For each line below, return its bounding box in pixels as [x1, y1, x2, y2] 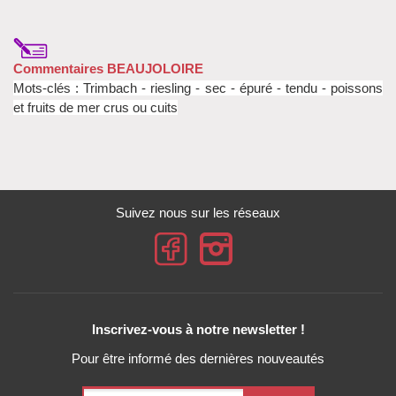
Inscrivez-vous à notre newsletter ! [91, 321, 305, 337]
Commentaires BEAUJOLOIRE [13, 60, 203, 76]
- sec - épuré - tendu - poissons [191, 80, 384, 95]
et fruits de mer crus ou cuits [13, 99, 178, 115]
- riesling [141, 80, 192, 95]
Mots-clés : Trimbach [13, 80, 142, 95]
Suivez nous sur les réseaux [116, 204, 280, 220]
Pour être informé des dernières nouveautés [72, 351, 324, 367]
